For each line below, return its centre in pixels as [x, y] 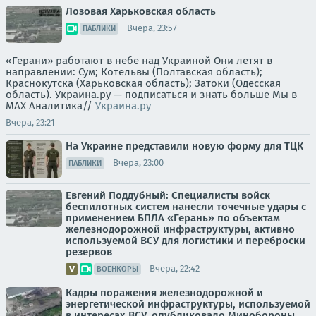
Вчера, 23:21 [30, 122]
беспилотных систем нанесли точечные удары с [186, 206]
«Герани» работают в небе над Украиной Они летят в [139, 60]
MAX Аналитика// [50, 105]
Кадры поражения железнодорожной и [164, 292]
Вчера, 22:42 [175, 269]
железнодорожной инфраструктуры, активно [180, 229]
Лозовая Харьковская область [141, 11]
